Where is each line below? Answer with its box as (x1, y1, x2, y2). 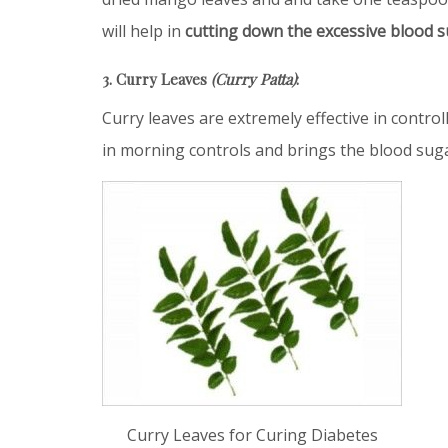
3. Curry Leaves (102, 68, 211, 89)
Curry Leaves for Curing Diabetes (126, 423, 378, 446)
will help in (102, 19, 185, 42)
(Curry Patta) (211, 68, 296, 89)
